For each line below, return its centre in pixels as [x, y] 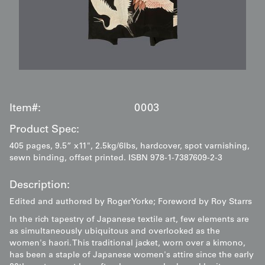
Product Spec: [44, 130]
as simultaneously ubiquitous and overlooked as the [115, 232]
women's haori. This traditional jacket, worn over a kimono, [127, 244]
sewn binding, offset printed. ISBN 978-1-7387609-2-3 [116, 159]
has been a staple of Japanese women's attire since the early [132, 256]
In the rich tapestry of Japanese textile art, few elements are [129, 220]
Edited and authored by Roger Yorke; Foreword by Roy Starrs [131, 203]
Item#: [25, 109]
